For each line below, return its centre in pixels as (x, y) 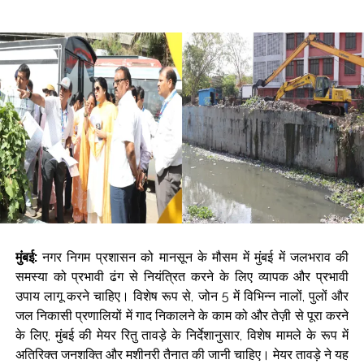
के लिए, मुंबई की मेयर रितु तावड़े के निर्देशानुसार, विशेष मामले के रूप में (182, 336)
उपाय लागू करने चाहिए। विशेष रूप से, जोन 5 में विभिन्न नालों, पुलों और (182, 297)
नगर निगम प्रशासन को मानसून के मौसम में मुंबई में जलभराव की (193, 258)
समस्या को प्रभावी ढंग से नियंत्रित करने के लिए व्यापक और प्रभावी (182, 277)
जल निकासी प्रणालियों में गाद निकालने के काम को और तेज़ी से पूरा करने (182, 316)
